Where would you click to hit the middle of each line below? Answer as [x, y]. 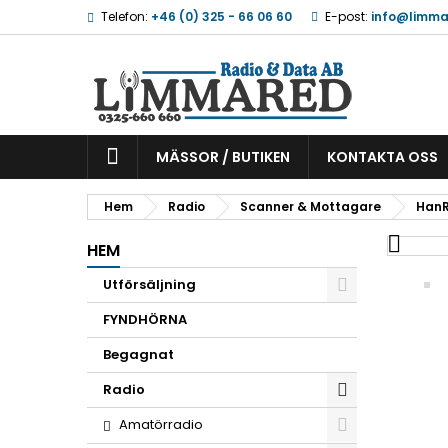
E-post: [346, 16]
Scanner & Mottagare [310, 206]
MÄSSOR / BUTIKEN [223, 157]
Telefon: [124, 16]
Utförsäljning [149, 284]
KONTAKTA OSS [382, 157]
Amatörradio [161, 424]
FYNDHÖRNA [145, 319]
